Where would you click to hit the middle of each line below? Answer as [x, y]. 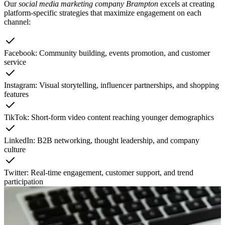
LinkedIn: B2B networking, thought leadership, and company [102, 140]
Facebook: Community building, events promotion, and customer [107, 53]
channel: [17, 22]
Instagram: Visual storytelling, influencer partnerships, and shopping [111, 85]
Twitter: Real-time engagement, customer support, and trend [99, 172]
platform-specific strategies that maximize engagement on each [103, 13]
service [15, 62]
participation [24, 181]
